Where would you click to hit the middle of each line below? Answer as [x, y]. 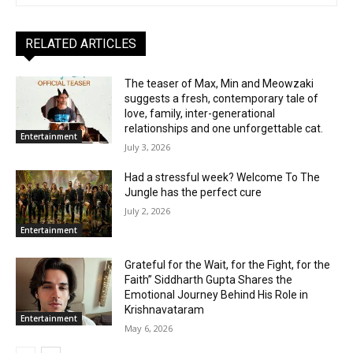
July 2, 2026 [148, 210]
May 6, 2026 [149, 329]
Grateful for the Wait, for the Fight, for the [228, 265]
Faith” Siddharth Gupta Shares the [209, 280]
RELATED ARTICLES [81, 43]
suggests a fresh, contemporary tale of [222, 98]
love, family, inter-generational [200, 113]
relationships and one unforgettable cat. [224, 128]
